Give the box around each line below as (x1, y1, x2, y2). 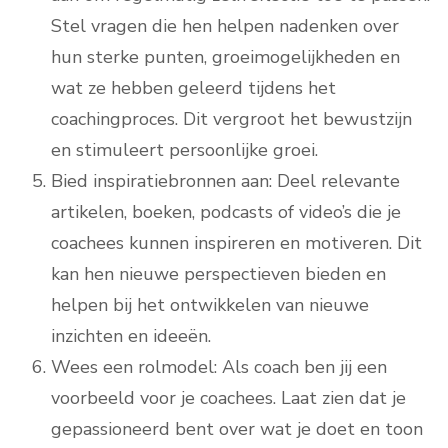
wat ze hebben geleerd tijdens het (51, 76, 336, 101)
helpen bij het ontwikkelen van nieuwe (51, 293, 369, 318)
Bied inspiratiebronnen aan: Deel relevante (51, 169, 400, 194)
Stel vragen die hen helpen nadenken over (51, 14, 399, 39)
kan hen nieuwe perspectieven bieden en (51, 262, 386, 287)
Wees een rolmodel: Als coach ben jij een (51, 355, 387, 380)
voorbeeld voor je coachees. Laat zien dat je (51, 386, 406, 411)
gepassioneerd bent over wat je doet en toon (51, 417, 423, 442)
